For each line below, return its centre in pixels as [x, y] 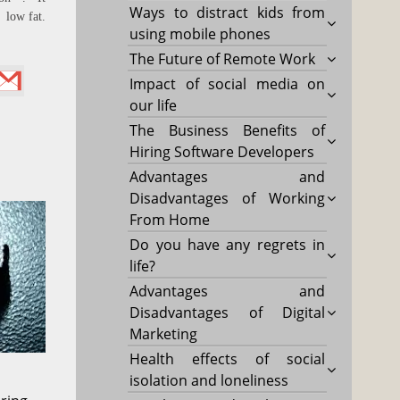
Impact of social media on [228, 83]
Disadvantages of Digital [228, 312]
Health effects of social [228, 358]
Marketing [164, 333]
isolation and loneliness [209, 380]
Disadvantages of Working [228, 198]
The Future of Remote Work [223, 58]
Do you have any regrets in [228, 244]
